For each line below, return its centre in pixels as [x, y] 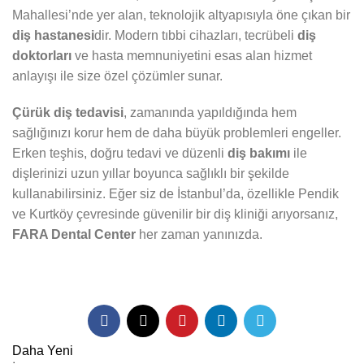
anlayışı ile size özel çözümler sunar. [117, 76]
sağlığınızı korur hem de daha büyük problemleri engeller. [177, 133]
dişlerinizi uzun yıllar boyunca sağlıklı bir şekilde [151, 174]
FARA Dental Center [74, 235]
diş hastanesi [53, 36]
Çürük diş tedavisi [68, 113]
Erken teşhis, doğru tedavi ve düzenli [120, 154]
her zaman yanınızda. [199, 235]
